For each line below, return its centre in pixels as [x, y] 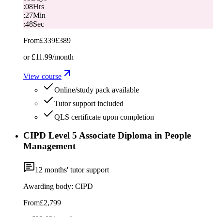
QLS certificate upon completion [104, 117]
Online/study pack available [97, 90]
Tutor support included [89, 103]
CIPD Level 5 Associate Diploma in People [107, 136]
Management [49, 146]
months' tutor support [76, 170]
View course [42, 76]
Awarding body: [48, 186]
